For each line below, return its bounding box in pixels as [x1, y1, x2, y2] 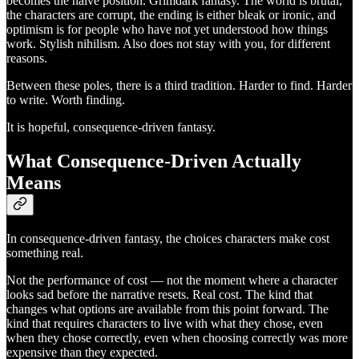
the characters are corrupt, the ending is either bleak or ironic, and [6, 7, 336, 22]
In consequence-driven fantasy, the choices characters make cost [6, 231, 329, 245]
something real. [6, 245, 83, 260]
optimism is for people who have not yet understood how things [6, 22, 328, 36]
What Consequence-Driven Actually [6, 150, 301, 171]
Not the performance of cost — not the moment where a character [6, 272, 337, 287]
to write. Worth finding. [6, 92, 125, 107]
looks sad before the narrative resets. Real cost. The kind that [6, 287, 313, 301]
